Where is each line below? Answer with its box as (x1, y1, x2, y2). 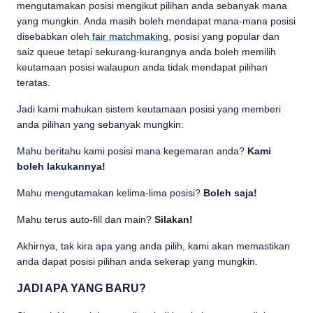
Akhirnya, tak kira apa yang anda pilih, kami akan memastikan (17, 240, 290, 252)
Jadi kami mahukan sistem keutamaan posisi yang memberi (17, 103, 281, 115)
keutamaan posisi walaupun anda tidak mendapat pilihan (17, 61, 268, 73)
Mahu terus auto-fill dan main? (17, 214, 154, 225)
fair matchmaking (89, 31, 168, 42)
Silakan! (154, 214, 193, 225)
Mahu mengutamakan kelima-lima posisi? (17, 187, 203, 198)
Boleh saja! (203, 187, 257, 198)
